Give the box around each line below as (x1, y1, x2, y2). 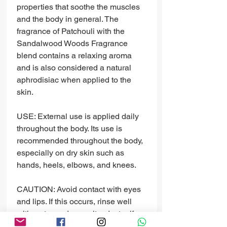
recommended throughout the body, (17, 136, 143, 146)
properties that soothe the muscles (17, 2, 140, 12)
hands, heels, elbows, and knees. (17, 160, 136, 170)
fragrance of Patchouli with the (17, 26, 125, 36)
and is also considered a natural (17, 63, 131, 73)
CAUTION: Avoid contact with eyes (17, 184, 141, 195)
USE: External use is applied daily (17, 111, 139, 122)
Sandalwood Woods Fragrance (17, 39, 128, 49)
